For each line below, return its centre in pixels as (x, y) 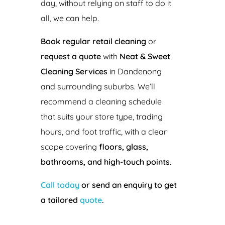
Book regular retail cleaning (93, 41)
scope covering (70, 147)
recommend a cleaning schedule (101, 101)
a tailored (60, 200)
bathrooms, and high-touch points (105, 162)
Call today (60, 185)
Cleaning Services (74, 71)
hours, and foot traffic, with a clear (103, 132)
